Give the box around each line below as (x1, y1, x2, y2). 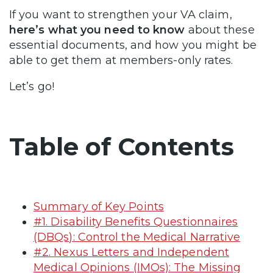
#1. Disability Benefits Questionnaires (34, 214, 238, 229)
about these (185, 23, 255, 37)
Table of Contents (9, 131, 234, 161)
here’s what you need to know (9, 23, 185, 37)
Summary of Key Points (34, 199, 164, 213)
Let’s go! (9, 79, 54, 93)
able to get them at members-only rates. (9, 53, 233, 67)
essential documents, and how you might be (9, 38, 257, 52)
